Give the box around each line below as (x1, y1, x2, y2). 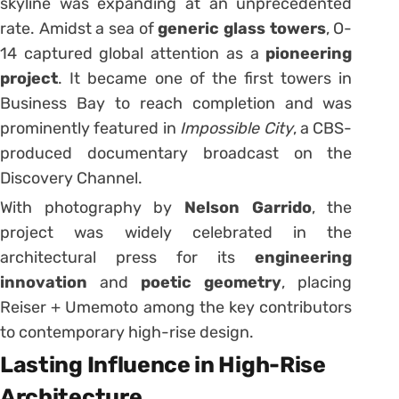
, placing (281, 273, 353, 293)
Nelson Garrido (184, 198, 312, 218)
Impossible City (180, 118, 293, 139)
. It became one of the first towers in (58, 69, 353, 89)
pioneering (265, 44, 353, 64)
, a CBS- (292, 118, 353, 139)
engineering (255, 248, 353, 268)
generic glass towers (158, 19, 326, 39)
